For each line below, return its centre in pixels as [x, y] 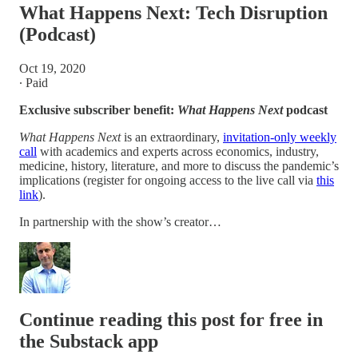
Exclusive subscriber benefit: [98, 109]
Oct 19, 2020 [52, 68]
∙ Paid [34, 82]
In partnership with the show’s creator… [120, 221]
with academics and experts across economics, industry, [178, 151]
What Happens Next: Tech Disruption [173, 12]
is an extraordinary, [173, 137]
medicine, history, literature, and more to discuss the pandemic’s [179, 165]
